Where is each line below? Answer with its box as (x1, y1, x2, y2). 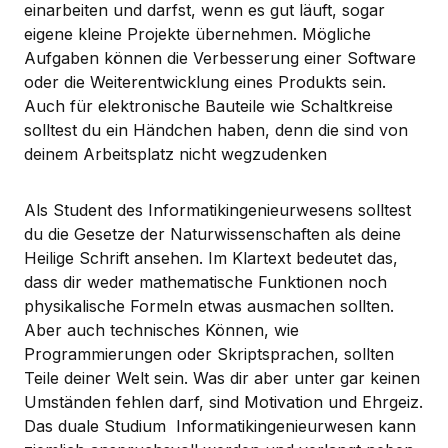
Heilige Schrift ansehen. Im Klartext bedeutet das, (24, 247, 398, 268)
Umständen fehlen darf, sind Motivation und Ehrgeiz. (24, 391, 423, 412)
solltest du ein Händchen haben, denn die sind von (24, 119, 408, 140)
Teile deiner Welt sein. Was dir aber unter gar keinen (24, 367, 420, 388)
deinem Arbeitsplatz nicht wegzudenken (24, 143, 327, 164)
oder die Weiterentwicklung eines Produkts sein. (24, 71, 386, 92)
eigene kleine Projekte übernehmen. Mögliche (24, 23, 371, 44)
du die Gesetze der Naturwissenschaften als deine (24, 223, 401, 244)
